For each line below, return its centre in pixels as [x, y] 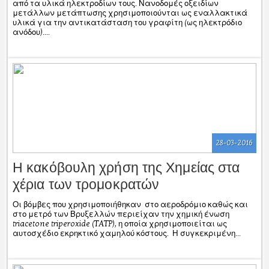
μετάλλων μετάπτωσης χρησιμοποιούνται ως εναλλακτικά [130, 13]
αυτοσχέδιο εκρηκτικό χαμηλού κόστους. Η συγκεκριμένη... [127, 233]
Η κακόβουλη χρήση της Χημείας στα [126, 167]
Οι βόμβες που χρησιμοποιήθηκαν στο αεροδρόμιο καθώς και [130, 204]
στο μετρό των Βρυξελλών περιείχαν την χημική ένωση [121, 214]
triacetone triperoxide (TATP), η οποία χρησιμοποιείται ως [120, 224]
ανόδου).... [31, 32]
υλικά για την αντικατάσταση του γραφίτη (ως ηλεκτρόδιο [127, 23]
